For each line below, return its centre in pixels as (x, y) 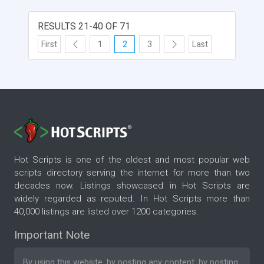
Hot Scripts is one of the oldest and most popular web (132, 160)
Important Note (52, 235)
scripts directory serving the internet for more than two (132, 173)
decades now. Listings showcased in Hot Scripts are (132, 186)
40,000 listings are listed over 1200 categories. (106, 212)
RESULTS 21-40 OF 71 (84, 26)
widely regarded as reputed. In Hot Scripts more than (132, 199)
